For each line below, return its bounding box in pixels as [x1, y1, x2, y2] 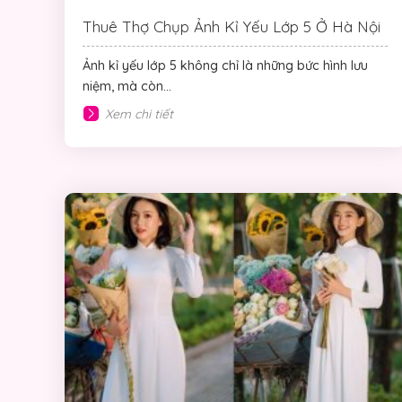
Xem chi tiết [105, 105, 173, 122]
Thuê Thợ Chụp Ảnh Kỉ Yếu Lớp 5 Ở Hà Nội [83, 16, 380, 36]
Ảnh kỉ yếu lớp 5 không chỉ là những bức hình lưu [83, 57, 368, 74]
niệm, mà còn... [83, 77, 171, 94]
